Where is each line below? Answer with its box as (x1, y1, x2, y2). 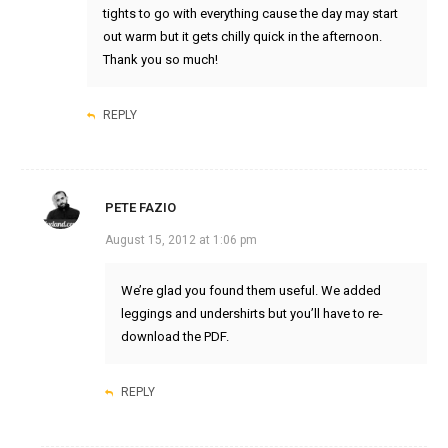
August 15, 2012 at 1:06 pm (104, 233, 257, 248)
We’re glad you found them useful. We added (120, 283, 381, 299)
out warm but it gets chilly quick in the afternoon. (102, 29, 382, 45)
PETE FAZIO (104, 200, 176, 216)
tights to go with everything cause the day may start (102, 6, 398, 22)
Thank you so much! (102, 52, 218, 68)
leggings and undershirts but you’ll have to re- (120, 306, 383, 322)
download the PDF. (120, 329, 229, 345)
